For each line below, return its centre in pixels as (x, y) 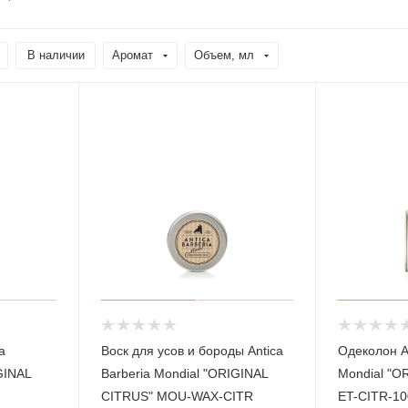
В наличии (56, 55)
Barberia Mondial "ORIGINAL (184, 373)
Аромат (133, 55)
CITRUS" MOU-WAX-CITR (177, 396)
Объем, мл (224, 55)
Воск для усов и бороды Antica (192, 350)
